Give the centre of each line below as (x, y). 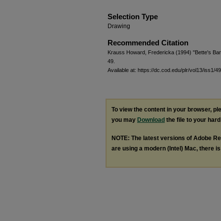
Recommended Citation (148, 42)
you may (124, 120)
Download (151, 120)
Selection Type (133, 16)
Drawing (119, 26)
